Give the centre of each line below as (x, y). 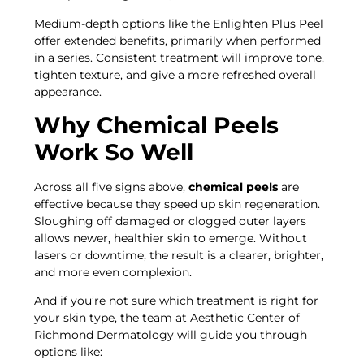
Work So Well (114, 152)
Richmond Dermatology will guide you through (171, 335)
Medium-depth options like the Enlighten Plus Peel (179, 23)
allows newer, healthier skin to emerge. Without (171, 238)
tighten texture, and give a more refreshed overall (175, 74)
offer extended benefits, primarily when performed (178, 40)
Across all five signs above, (112, 186)
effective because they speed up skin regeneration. (178, 204)
